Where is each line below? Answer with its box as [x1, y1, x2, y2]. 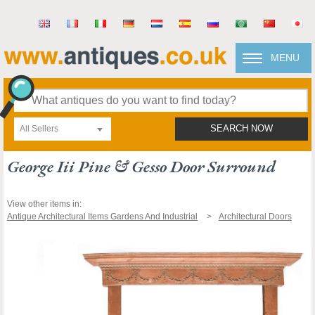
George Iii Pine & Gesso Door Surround [7, 155, 276, 177]
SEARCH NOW [210, 124, 273, 134]
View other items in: [7, 199, 82, 209]
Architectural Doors [219, 212, 292, 221]
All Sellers [20, 124, 58, 134]
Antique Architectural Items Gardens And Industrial [7, 212, 198, 221]
